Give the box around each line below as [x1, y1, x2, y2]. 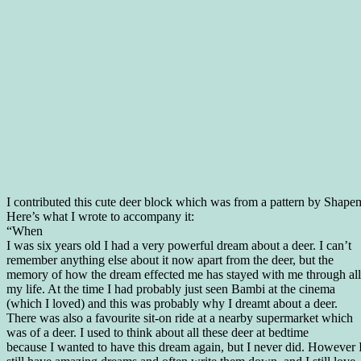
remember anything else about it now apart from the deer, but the [6, 253, 334, 268]
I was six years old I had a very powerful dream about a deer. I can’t [6, 239, 351, 253]
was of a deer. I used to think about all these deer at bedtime [6, 326, 309, 340]
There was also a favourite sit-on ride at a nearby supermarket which [6, 311, 353, 326]
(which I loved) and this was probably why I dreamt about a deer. [6, 297, 338, 311]
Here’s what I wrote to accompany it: [6, 210, 194, 224]
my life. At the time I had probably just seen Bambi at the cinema [6, 282, 335, 297]
